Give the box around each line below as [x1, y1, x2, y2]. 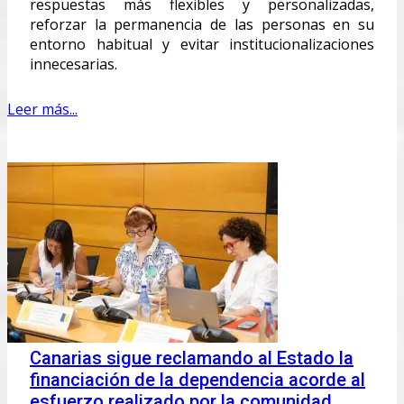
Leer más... [7, 98, 78, 119]
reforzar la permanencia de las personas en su [30, 14, 374, 34]
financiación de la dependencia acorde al [30, 368, 365, 390]
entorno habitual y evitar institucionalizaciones [30, 33, 374, 54]
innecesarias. [30, 53, 117, 74]
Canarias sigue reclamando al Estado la [30, 346, 353, 369]
